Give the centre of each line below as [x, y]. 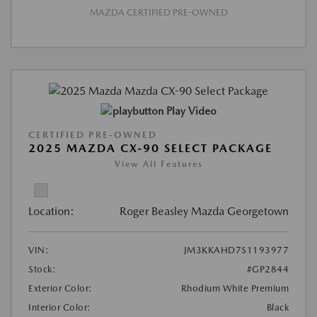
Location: [51, 211]
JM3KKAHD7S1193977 [236, 250]
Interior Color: [60, 307]
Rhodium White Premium [235, 288]
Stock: [42, 269]
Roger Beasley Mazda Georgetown [204, 211]
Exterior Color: [60, 288]
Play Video [191, 111]
